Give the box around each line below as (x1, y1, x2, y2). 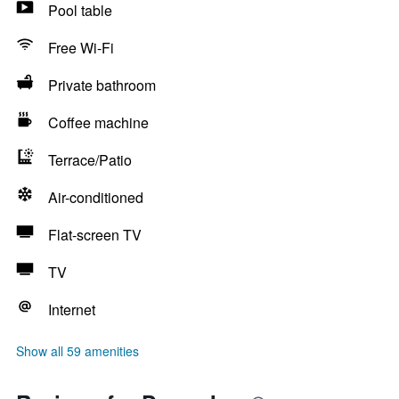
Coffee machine (48, 112, 149, 133)
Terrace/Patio (48, 150, 132, 170)
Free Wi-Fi (48, 37, 114, 58)
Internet (48, 299, 95, 320)
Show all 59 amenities (16, 342, 139, 360)
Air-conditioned (48, 187, 143, 208)
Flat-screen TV (48, 224, 142, 245)
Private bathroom (48, 75, 156, 95)
